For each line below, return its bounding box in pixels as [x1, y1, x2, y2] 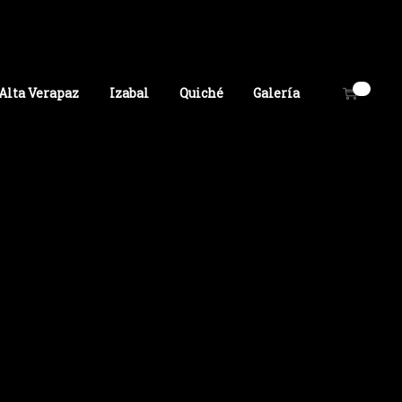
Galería [253, 84, 301, 101]
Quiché [179, 84, 223, 101]
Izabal [109, 84, 149, 101]
